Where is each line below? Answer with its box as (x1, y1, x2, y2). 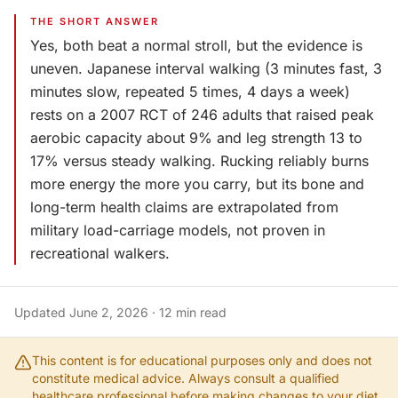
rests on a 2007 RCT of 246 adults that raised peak (30, 106, 374, 123)
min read (176, 305, 227, 320)
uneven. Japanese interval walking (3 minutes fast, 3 (30, 60, 382, 77)
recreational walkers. (30, 244, 170, 262)
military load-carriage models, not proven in (30, 221, 325, 239)
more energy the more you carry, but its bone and (30, 175, 364, 193)
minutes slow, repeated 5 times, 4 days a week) (30, 83, 350, 100)
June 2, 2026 (69, 305, 148, 320)
